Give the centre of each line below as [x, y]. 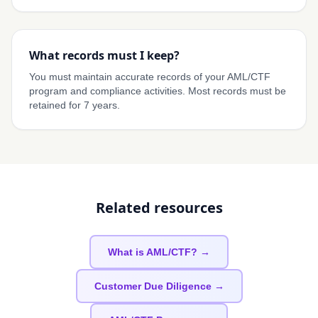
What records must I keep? [104, 55]
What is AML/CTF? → [159, 252]
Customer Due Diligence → [159, 286]
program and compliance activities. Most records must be [158, 91]
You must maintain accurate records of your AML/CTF [150, 77]
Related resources [159, 208]
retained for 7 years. [75, 105]
